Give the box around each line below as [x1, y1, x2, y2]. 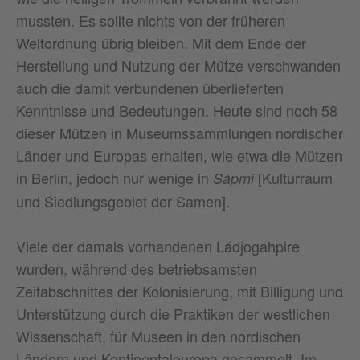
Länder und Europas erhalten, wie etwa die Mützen [16, 144, 342, 166]
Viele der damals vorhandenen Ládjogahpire [16, 235, 300, 256]
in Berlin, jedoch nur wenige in [16, 166, 213, 188]
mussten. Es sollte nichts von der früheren [16, 9, 285, 31]
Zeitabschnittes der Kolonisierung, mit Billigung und [16, 280, 343, 301]
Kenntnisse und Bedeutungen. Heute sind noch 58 [16, 99, 337, 121]
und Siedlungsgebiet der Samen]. [16, 190, 230, 211]
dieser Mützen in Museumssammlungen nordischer [16, 121, 343, 143]
